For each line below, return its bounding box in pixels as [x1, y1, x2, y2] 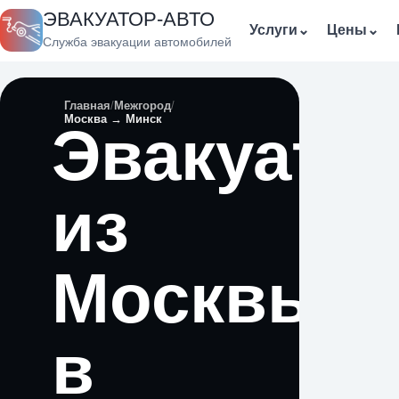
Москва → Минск [64, 112, 162, 126]
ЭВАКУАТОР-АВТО [43, 8, 215, 30]
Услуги [249, 22, 297, 37]
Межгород [114, 99, 171, 112]
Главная [64, 99, 110, 112]
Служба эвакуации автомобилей [43, 35, 232, 49]
